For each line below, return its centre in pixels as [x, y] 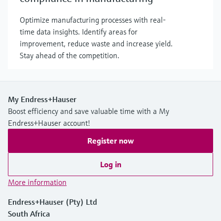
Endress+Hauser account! [49, 123]
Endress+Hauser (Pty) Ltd [53, 202]
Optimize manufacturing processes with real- [93, 19]
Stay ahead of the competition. [70, 55]
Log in [110, 164]
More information [37, 182]
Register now [110, 140]
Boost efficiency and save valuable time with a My [89, 111]
